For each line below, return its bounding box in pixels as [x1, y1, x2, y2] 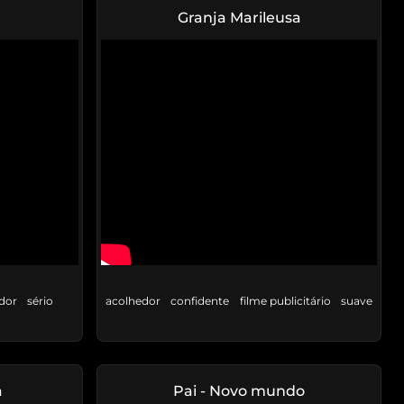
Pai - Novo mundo [173, 382, 305, 400]
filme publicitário [239, 294, 331, 308]
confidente [170, 294, 230, 308]
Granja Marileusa [177, 9, 301, 27]
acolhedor [105, 294, 161, 308]
